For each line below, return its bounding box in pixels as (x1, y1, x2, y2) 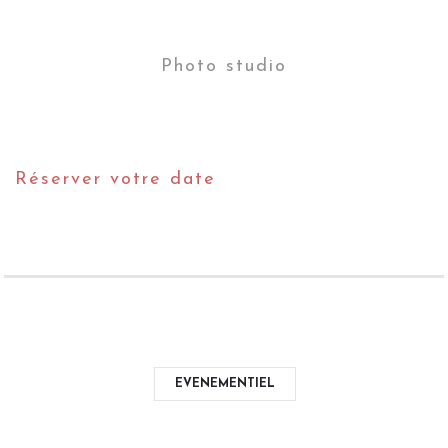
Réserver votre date (15, 169, 217, 189)
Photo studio (160, 57, 287, 77)
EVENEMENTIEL (174, 377, 275, 390)
